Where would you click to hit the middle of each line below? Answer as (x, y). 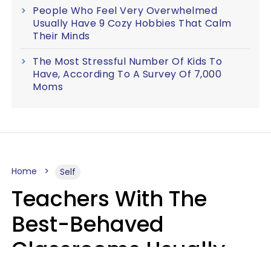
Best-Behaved (88, 224)
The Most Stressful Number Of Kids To (127, 61)
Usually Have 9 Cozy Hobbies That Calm (132, 23)
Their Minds (61, 36)
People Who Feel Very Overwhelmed (125, 10)
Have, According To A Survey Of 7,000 (127, 74)
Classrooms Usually (118, 249)
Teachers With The (109, 198)
